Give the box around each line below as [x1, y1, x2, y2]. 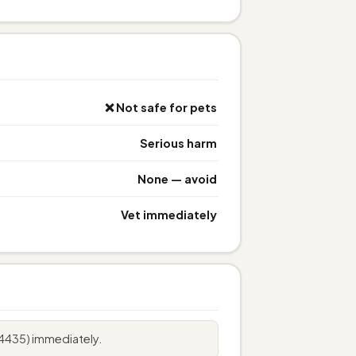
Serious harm [139, 135, 217, 150]
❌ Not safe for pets [104, 99, 217, 114]
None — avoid [137, 171, 217, 186]
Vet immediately [120, 207, 217, 222]
